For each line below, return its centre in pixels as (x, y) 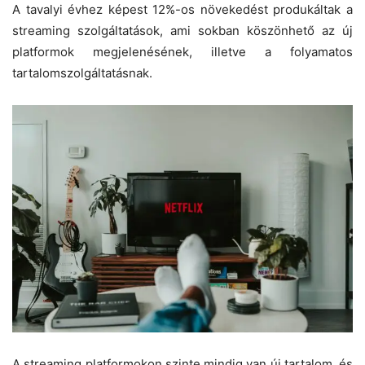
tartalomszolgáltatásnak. (82, 73)
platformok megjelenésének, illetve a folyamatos (182, 51)
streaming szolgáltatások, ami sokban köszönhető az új (182, 30)
